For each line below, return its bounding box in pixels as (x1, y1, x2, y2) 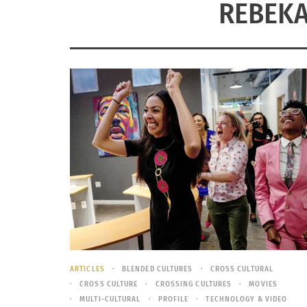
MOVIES (249, 279, 278, 288)
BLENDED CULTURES (121, 264, 193, 273)
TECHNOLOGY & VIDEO (206, 294, 288, 304)
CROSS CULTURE (79, 279, 138, 288)
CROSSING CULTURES (155, 279, 232, 288)
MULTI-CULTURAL (79, 294, 141, 304)
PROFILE (158, 294, 189, 304)
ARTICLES (70, 264, 105, 273)
